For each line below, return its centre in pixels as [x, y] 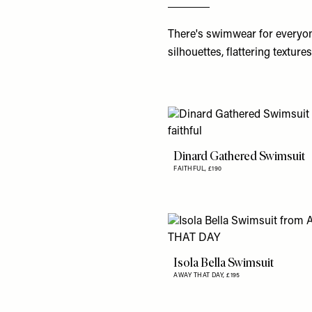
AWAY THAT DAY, [200, 275]
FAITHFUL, [191, 169]
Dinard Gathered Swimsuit [240, 156]
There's [187, 34]
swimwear [232, 34]
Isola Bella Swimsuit [224, 262]
